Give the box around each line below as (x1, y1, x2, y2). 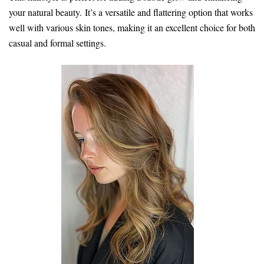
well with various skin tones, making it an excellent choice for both (9, 21, 255, 34)
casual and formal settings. (9, 36, 106, 49)
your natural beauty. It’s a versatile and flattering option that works (9, 5, 253, 18)
